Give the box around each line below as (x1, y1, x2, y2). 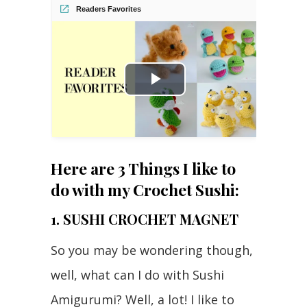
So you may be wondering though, (51, 241, 253, 258)
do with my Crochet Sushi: (51, 178, 239, 200)
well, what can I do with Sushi (51, 266, 224, 283)
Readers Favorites (70, 5, 141, 13)
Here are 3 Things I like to (51, 157, 236, 179)
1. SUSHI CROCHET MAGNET (51, 209, 238, 228)
